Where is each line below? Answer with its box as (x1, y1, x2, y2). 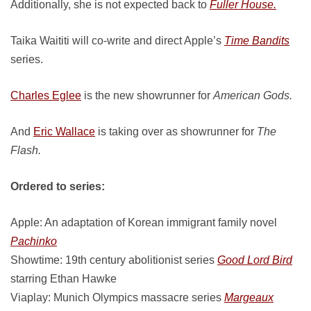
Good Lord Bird (217, 254, 292, 266)
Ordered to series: (10, 180, 105, 192)
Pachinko (10, 235, 57, 247)
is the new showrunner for (81, 90, 213, 101)
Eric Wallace (33, 126, 95, 137)
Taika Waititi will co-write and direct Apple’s (10, 35, 224, 47)
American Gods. (213, 90, 292, 101)
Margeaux (224, 292, 274, 303)
